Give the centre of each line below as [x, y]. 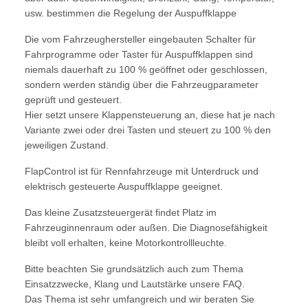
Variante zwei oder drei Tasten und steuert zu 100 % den [148, 130]
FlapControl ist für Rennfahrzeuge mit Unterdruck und [142, 172]
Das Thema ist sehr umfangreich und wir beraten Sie [140, 299]
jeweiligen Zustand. [67, 145]
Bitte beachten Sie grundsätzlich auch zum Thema [134, 269]
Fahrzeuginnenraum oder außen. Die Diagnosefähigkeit [146, 228]
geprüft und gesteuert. [73, 100]
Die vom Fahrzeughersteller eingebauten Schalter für [140, 40]
